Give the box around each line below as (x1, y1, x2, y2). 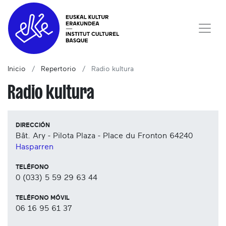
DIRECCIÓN (16, 122, 50, 129)
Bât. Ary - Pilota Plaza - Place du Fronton (16, 132, 167, 140)
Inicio (8, 66, 26, 73)
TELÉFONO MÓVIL (16, 195, 70, 201)
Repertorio (41, 66, 76, 73)
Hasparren (16, 143, 53, 151)
